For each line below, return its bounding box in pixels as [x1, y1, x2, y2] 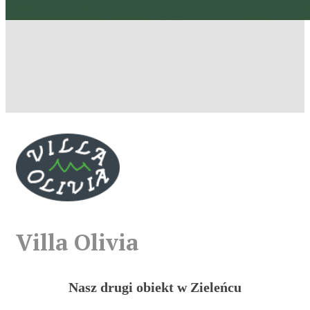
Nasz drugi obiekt [69, 280, 177, 295]
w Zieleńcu [177, 280, 241, 295]
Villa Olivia [16, 227, 138, 257]
